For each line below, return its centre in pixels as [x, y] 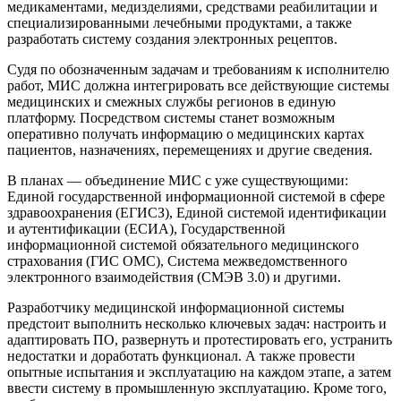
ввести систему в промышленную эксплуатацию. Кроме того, [197, 388]
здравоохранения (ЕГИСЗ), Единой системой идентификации [197, 212]
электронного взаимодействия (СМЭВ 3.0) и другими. [174, 277]
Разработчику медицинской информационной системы [176, 307]
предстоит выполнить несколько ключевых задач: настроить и [197, 323]
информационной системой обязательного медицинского [183, 244]
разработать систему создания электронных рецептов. [172, 38]
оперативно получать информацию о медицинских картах [186, 133]
